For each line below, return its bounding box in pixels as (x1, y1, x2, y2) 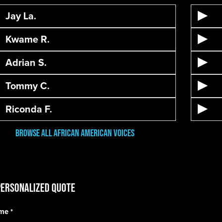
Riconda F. (5, 102, 52, 116)
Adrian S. (5, 55, 47, 70)
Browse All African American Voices (15, 127, 134, 138)
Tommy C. (5, 78, 50, 93)
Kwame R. (5, 32, 50, 47)
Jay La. (5, 8, 36, 23)
